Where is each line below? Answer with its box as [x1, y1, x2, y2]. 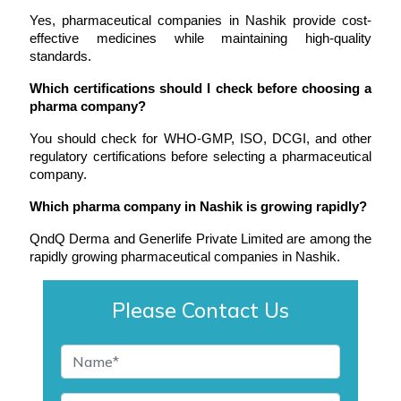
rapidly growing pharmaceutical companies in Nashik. [30, 250, 340, 265]
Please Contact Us [112, 297, 289, 324]
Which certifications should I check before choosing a [30, 81, 371, 97]
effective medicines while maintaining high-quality [30, 31, 371, 47]
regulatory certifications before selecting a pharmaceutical [30, 149, 371, 165]
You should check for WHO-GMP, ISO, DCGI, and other [30, 132, 371, 147]
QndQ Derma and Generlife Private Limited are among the [30, 232, 371, 247]
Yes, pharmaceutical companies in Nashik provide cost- [30, 13, 371, 29]
